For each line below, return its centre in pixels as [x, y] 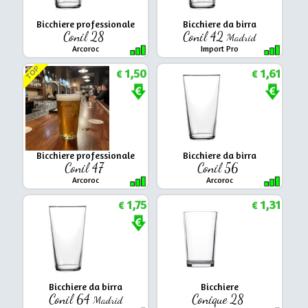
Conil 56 [219, 167]
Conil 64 [71, 299]
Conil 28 [85, 36]
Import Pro [219, 48]
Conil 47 [85, 167]
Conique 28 [219, 299]
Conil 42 [205, 36]
